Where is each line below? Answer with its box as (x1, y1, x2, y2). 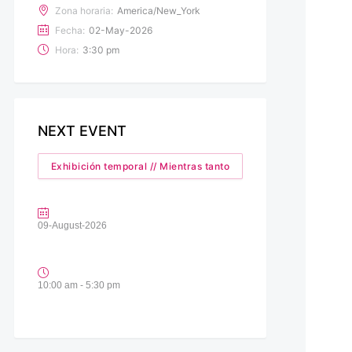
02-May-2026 (88, 24, 152, 36)
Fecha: (54, 24, 85, 36)
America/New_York (116, 4, 200, 16)
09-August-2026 (37, 219, 107, 231)
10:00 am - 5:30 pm (37, 279, 120, 291)
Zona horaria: (54, 4, 113, 16)
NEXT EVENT (37, 122, 126, 139)
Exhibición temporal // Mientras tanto (50, 159, 230, 172)
